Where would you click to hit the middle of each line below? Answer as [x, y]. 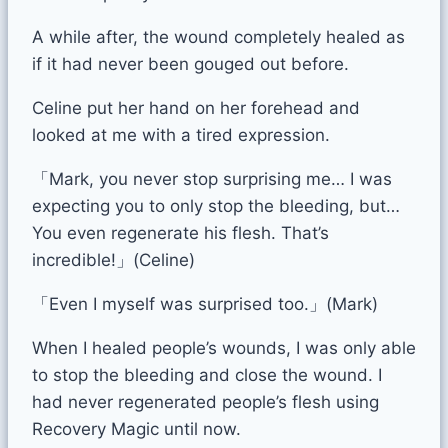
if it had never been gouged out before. [190, 63]
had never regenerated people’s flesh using [205, 401]
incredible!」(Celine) [113, 259]
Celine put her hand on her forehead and [196, 107]
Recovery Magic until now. [136, 428]
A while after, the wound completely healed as [218, 36]
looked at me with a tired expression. [181, 134]
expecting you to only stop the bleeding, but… [216, 205]
